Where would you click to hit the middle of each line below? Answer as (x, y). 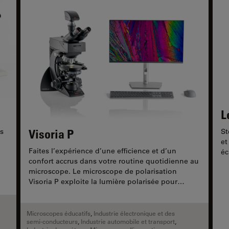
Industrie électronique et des (134, 213)
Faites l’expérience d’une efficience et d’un (102, 151)
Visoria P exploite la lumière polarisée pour (103, 182)
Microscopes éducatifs (59, 213)
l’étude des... (51, 192)
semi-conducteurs (52, 222)
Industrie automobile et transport (128, 222)
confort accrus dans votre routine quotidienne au (114, 161)
